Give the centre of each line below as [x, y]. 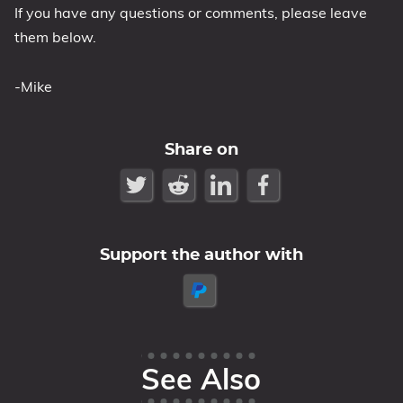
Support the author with [201, 255]
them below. [55, 37]
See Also [201, 379]
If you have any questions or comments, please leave [191, 13]
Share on [201, 150]
